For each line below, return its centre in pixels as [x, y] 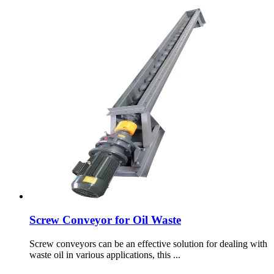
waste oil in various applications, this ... [105, 254]
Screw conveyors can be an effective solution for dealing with [148, 243]
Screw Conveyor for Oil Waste [105, 220]
